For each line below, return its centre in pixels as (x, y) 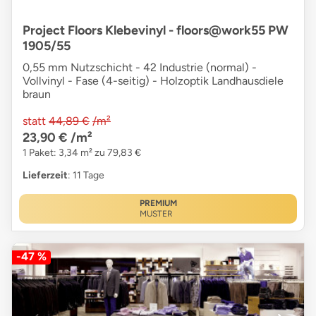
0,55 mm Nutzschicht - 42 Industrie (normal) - (140, 68)
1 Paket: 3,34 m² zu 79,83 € (82, 153)
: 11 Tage (86, 176)
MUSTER (156, 214)
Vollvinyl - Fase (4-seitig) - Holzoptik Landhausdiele (153, 81)
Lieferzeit (45, 176)
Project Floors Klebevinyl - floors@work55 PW (156, 31)
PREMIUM (158, 203)
